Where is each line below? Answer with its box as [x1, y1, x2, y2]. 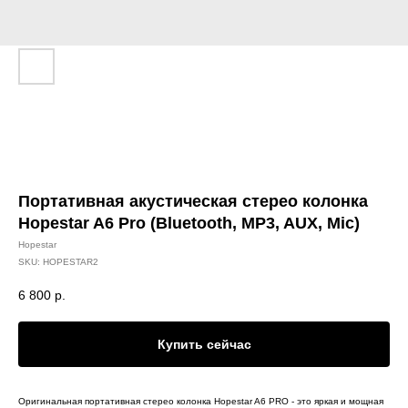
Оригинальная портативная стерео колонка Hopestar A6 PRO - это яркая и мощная [18, 395, 383, 406]
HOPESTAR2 [43, 257, 98, 267]
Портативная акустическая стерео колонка [18, 192, 368, 210]
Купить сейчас [157, 336, 251, 352]
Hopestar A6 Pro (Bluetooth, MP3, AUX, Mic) [18, 214, 360, 232]
